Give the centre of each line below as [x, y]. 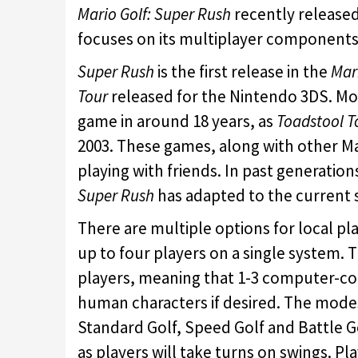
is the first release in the [243, 71]
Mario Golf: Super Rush [154, 14]
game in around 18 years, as [177, 121]
